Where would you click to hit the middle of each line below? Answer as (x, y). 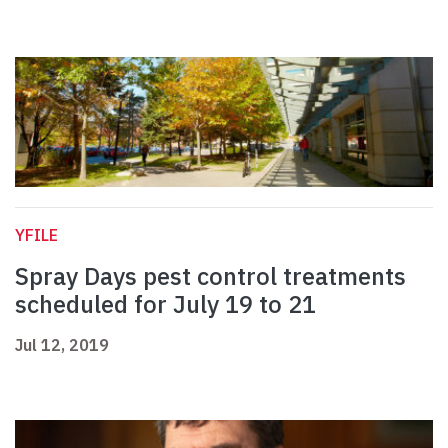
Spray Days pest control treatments (210, 276)
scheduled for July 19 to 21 (165, 304)
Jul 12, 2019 (62, 345)
